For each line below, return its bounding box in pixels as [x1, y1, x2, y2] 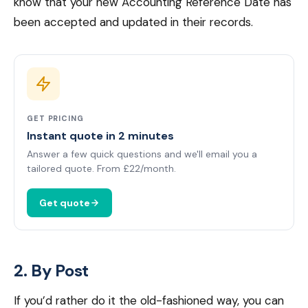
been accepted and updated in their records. [14, 14, 253, 30]
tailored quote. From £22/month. [27, 162, 176, 175]
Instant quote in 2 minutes [27, 129, 174, 143]
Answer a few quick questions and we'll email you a [27, 148, 257, 160]
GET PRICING [27, 113, 84, 123]
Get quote [39, 197, 90, 209]
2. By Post [14, 260, 89, 281]
